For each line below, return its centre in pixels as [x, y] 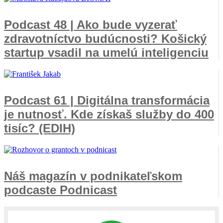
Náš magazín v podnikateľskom [93, 176]
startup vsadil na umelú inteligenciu [106, 52]
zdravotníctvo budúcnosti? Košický [105, 38]
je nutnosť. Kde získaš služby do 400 [109, 114]
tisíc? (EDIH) [40, 128]
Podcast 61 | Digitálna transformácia [107, 100]
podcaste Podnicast [60, 190]
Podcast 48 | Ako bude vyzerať [91, 24]
